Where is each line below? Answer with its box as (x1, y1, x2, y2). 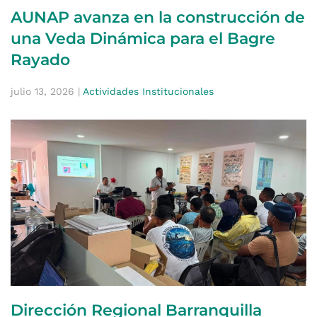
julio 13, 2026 (11, 86, 74, 98)
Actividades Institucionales (83, 86, 214, 98)
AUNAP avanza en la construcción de (11, 8, 305, 28)
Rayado (11, 50, 70, 70)
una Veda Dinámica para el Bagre (11, 29, 275, 49)
